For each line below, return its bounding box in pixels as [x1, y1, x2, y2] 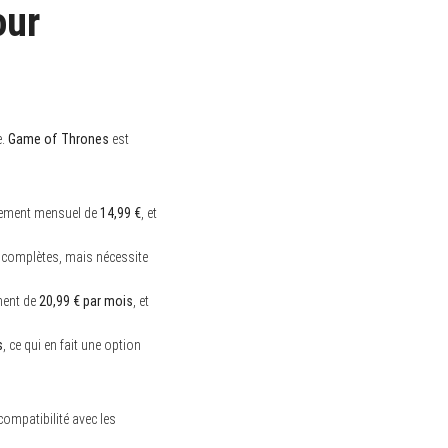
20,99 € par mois [39, 292, 133, 309]
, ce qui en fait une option [3, 336, 141, 353]
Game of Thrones [8, 130, 109, 147]
